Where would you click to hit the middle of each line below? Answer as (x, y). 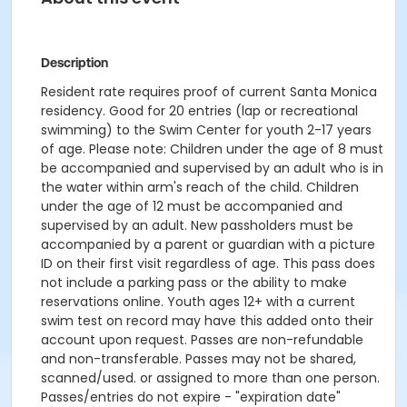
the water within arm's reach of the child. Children (200, 187)
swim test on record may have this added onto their (207, 321)
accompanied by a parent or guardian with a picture (208, 244)
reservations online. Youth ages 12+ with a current (198, 302)
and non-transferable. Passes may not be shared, (199, 359)
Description (74, 63)
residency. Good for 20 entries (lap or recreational (199, 111)
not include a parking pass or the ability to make (194, 283)
